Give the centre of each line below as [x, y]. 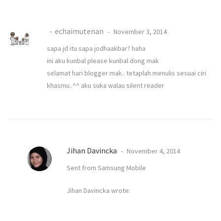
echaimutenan [79, 31]
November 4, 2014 [153, 151]
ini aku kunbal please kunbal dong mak [103, 60]
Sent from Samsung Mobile [106, 167]
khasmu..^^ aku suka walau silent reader [106, 85]
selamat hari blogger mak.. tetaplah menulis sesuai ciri [127, 73]
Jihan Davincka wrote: [98, 190]
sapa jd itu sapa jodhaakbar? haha [96, 48]
